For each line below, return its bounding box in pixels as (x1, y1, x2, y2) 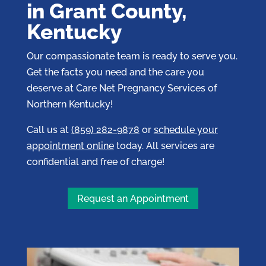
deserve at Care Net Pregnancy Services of (26, 82, 217, 94)
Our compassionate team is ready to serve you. (26, 50, 237, 62)
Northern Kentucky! (26, 98, 113, 110)
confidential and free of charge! (26, 156, 164, 167)
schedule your (153, 123, 218, 135)
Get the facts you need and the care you (26, 66, 204, 78)
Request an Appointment (77, 192, 189, 204)
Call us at (26, 123, 71, 135)
